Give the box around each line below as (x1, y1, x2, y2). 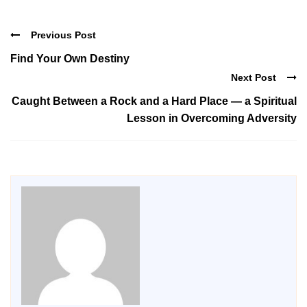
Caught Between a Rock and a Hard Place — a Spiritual (12, 95, 297, 107)
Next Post (231, 71, 276, 83)
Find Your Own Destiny (10, 53, 130, 65)
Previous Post (31, 29, 96, 41)
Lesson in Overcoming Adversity (127, 112, 297, 124)
